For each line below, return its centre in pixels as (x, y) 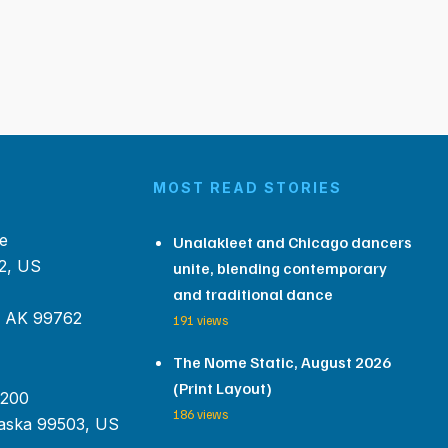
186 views (200, 414)
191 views (200, 320)
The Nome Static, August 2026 (281, 362)
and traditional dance (252, 294)
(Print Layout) (222, 388)
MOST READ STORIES (247, 187)
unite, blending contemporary (279, 268)
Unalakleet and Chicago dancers (292, 242)
